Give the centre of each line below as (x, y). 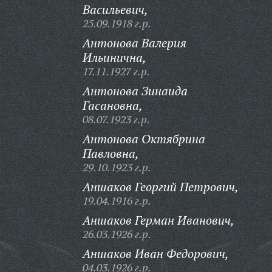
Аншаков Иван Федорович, (155, 253)
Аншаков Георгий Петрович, (160, 187)
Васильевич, (115, 9)
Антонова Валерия (134, 43)
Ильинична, (114, 57)
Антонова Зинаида (135, 91)
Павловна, (110, 153)
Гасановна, (112, 105)
